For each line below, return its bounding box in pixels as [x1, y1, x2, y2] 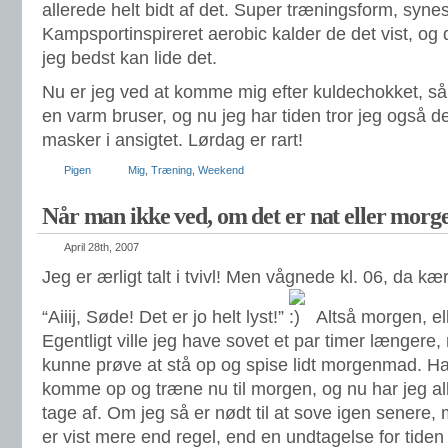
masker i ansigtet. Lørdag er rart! [42, 130, 303, 150]
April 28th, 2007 [64, 241, 139, 253]
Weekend [198, 164, 244, 176]
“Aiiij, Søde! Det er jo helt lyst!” [42, 307, 289, 327]
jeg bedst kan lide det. [42, 48, 217, 68]
